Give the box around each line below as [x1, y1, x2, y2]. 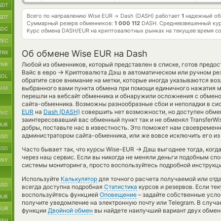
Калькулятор [61, 175, 97, 183]
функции [22, 207, 48, 214]
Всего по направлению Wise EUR [27, 12, 114, 19]
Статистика [104, 183, 137, 190]
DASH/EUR [62, 27, 89, 34]
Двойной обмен [48, 207, 93, 214]
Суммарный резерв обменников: [27, 20, 114, 27]
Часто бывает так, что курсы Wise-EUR [22, 146, 136, 153]
